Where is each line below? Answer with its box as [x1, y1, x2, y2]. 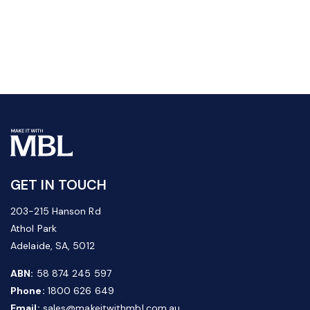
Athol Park [10, 222, 57, 235]
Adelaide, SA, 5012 [10, 239, 95, 252]
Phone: [10, 284, 45, 297]
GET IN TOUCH [10, 176, 107, 194]
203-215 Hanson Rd [10, 205, 101, 217]
